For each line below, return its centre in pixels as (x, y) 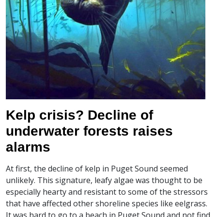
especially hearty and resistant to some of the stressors (107, 192)
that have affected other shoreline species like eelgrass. (107, 203)
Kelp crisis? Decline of (79, 115)
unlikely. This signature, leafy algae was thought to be (104, 180)
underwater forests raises (89, 131)
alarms (28, 147)
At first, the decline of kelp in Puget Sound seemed (97, 169)
